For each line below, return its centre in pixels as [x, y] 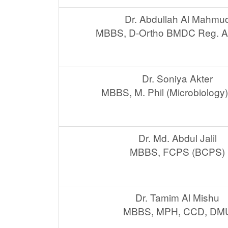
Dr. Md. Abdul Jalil [177, 138]
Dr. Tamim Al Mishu [177, 197]
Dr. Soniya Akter [177, 78]
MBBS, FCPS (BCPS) [177, 152]
